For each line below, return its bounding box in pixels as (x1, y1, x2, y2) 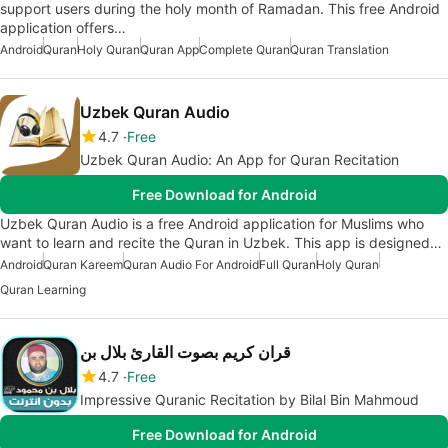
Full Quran (259, 257, 316, 272)
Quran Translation (290, 42, 389, 57)
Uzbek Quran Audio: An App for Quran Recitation (80, 151, 399, 168)
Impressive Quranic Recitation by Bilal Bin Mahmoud (80, 391, 419, 408)
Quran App (140, 42, 199, 57)
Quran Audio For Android (123, 257, 259, 272)
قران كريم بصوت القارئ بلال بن (80, 342, 291, 362)
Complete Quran (199, 42, 290, 57)
